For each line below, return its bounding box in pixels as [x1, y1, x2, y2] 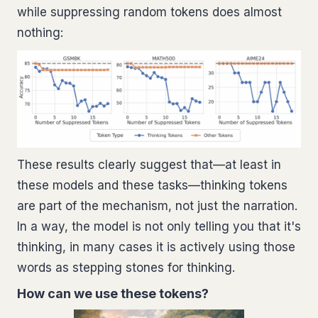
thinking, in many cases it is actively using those [17, 239, 295, 254]
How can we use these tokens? [17, 285, 209, 301]
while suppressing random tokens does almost [17, 4, 282, 19]
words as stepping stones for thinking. [17, 260, 235, 275]
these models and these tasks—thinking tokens [17, 177, 287, 192]
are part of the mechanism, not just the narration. [17, 198, 297, 213]
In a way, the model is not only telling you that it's [17, 219, 301, 234]
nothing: [17, 25, 63, 40]
